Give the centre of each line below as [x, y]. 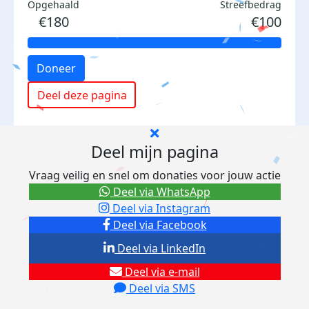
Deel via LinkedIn [160, 248]
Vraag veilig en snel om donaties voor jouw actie [154, 175]
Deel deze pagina [82, 95]
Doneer [56, 68]
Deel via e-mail [161, 272]
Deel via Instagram [160, 208]
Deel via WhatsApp [160, 192]
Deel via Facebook [158, 225]
